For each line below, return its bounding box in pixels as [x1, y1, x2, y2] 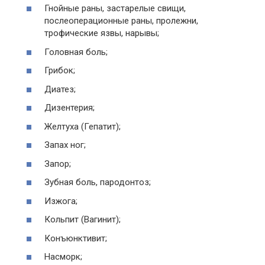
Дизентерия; [44, 102, 95, 114]
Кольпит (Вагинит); [44, 214, 121, 225]
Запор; [44, 158, 71, 169]
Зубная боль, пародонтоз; [44, 177, 151, 188]
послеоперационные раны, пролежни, [44, 15, 198, 27]
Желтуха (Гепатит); [44, 121, 121, 132]
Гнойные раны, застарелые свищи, [44, 3, 186, 14]
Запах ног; [44, 140, 86, 151]
